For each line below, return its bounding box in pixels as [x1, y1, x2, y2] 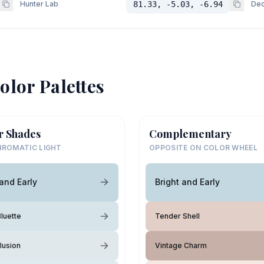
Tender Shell [155, 211, 200, 220]
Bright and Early [155, 177, 220, 187]
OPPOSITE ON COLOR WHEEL [149, 143, 258, 152]
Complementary [149, 126, 232, 141]
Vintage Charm [155, 240, 207, 250]
